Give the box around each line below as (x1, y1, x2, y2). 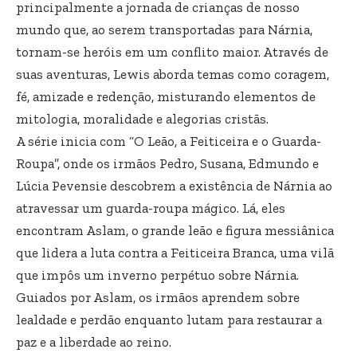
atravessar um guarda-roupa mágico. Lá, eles (16, 199, 285, 216)
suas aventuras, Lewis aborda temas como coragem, (16, 65, 329, 82)
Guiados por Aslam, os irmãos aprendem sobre (16, 288, 300, 305)
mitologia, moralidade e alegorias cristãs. (16, 110, 269, 127)
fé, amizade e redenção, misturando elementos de (16, 88, 316, 104)
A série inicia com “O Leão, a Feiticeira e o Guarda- (16, 132, 321, 149)
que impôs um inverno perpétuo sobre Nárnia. (16, 266, 299, 283)
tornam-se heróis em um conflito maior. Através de (16, 43, 328, 60)
